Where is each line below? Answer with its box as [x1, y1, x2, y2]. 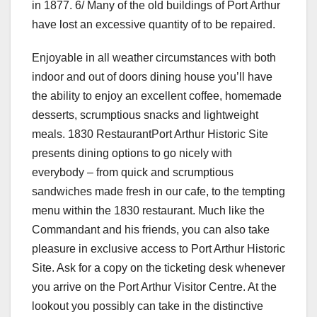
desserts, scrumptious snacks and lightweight [32, 108, 258, 121]
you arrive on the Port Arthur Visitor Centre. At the [32, 280, 277, 293]
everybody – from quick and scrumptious [32, 166, 234, 178]
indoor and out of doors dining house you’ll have [32, 70, 272, 83]
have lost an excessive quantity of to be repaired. [32, 18, 275, 30]
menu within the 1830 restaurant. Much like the [32, 204, 265, 217]
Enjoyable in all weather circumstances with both [32, 51, 276, 64]
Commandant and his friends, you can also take [32, 223, 270, 236]
